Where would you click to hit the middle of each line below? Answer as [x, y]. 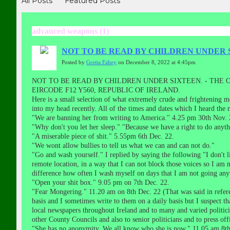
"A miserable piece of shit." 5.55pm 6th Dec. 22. [103, 136]
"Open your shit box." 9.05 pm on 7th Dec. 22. [101, 183]
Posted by [74, 62]
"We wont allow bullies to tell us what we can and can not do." [123, 146]
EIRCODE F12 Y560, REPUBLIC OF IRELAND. [106, 90]
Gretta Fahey [101, 62]
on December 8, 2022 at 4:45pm [156, 62]
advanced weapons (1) [70, 31]
